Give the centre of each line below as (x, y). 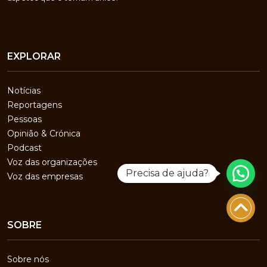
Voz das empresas (45, 177)
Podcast (24, 148)
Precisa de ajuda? (167, 173)
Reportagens (35, 105)
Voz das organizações (52, 162)
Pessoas (24, 119)
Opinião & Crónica (44, 134)
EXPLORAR (34, 57)
